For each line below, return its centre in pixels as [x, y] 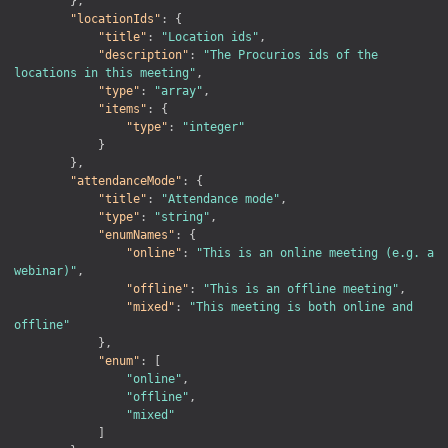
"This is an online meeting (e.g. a [315, 252]
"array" [178, 90]
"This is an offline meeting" [301, 288]
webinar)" [45, 270]
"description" [143, 54]
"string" [182, 216]
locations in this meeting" [105, 72]
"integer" [213, 126]
